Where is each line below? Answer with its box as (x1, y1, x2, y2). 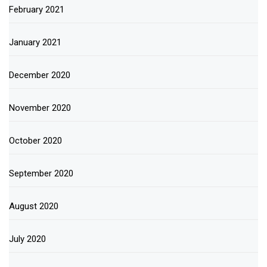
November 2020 (9, 102, 71, 113)
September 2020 (9, 167, 73, 179)
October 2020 (9, 135, 62, 146)
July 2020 (9, 233, 46, 244)
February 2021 (9, 4, 64, 15)
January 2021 (9, 36, 61, 48)
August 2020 (9, 200, 58, 212)
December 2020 (9, 69, 70, 80)
